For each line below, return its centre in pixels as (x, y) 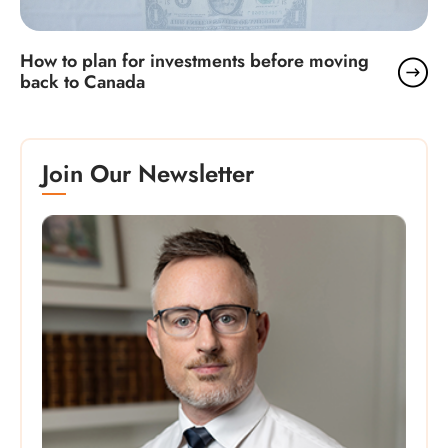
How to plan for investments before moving (194, 60)
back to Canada (82, 81)
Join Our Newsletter (148, 173)
